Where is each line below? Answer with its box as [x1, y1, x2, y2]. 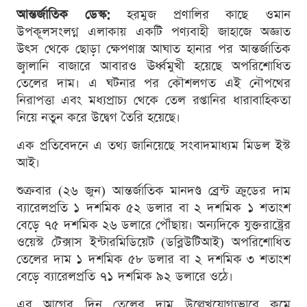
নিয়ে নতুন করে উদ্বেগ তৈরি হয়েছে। [16, 108, 180, 126]
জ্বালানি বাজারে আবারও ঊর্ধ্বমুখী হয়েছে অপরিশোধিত [16, 57, 291, 75]
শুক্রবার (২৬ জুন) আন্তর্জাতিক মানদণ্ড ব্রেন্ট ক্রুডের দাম [16, 182, 291, 199]
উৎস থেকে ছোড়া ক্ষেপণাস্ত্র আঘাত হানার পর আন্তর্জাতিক [16, 40, 291, 58]
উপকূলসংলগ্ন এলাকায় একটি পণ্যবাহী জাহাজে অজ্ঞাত [16, 23, 291, 40]
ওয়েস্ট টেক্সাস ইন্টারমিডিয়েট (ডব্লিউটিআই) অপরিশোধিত [16, 233, 291, 251]
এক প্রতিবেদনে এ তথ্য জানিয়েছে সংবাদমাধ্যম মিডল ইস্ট [16, 136, 291, 154]
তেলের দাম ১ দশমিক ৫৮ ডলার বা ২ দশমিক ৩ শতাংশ [16, 250, 291, 268]
